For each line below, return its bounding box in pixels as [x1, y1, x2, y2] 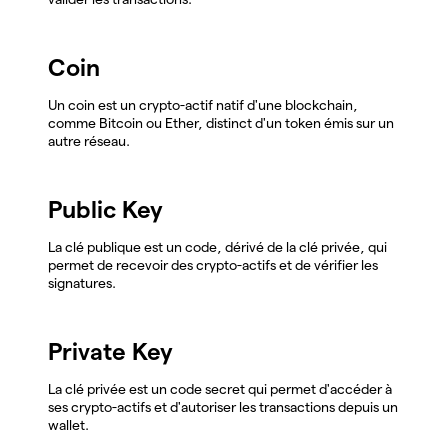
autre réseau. [48, 132, 130, 149]
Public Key [48, 195, 163, 223]
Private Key [48, 337, 173, 365]
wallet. [48, 416, 89, 433]
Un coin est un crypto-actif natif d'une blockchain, [48, 96, 358, 113]
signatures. [48, 274, 116, 291]
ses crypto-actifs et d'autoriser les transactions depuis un [48, 398, 398, 415]
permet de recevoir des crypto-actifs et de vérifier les [48, 256, 378, 273]
